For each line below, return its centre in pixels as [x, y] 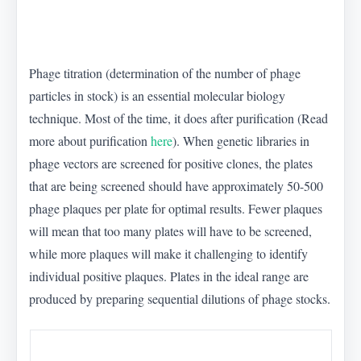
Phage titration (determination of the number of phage [165, 73]
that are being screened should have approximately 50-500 [176, 186]
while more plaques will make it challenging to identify [169, 254]
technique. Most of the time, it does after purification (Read [179, 118]
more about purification [90, 141]
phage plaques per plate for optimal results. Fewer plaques [176, 209]
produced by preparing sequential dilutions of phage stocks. [180, 299]
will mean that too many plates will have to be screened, [171, 231]
